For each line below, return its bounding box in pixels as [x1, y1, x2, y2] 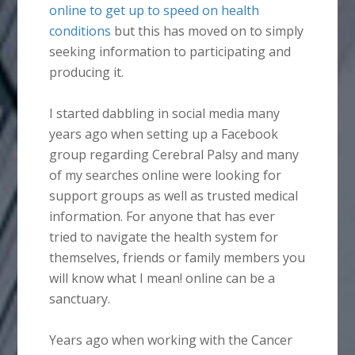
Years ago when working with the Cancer [49, 331, 293, 349]
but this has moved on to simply [114, 22, 304, 40]
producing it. [49, 63, 124, 82]
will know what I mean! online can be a [49, 269, 276, 288]
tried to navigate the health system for [49, 228, 279, 246]
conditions [49, 22, 115, 40]
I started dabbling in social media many [49, 105, 281, 123]
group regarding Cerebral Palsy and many [49, 146, 300, 164]
